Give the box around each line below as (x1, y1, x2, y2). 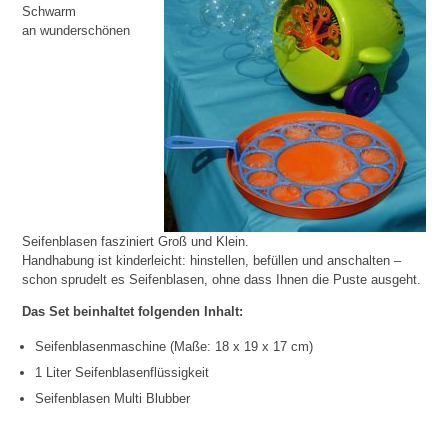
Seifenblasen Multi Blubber (35, 390, 191, 406)
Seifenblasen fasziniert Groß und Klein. (22, 233, 250, 249)
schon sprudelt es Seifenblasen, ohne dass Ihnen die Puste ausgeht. (22, 271, 422, 287)
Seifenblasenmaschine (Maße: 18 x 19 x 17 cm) (35, 338, 314, 354)
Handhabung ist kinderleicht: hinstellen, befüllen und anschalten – (22, 252, 402, 268)
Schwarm (22, 3, 77, 19)
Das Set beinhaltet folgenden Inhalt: (22, 303, 244, 319)
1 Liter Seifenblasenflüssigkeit (35, 364, 210, 380)
